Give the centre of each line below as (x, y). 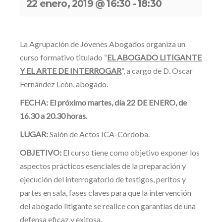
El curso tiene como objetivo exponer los (131, 152)
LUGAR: (34, 134)
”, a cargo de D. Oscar (157, 71)
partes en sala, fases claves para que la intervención (106, 193)
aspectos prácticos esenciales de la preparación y (103, 166)
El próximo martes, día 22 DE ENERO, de (117, 102)
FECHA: (34, 102)
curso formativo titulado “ (63, 57)
